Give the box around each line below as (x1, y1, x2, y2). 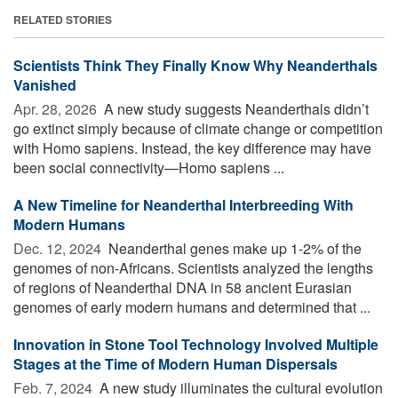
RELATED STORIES (13, 11, 112, 28)
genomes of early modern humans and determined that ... (13, 296, 370, 317)
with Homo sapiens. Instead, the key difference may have (13, 137, 371, 158)
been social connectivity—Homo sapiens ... (13, 156, 284, 178)
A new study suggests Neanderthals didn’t (100, 98, 369, 119)
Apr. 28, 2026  (13, 98, 100, 119)
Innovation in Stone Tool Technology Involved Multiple (13, 333, 378, 354)
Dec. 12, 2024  (13, 237, 105, 259)
